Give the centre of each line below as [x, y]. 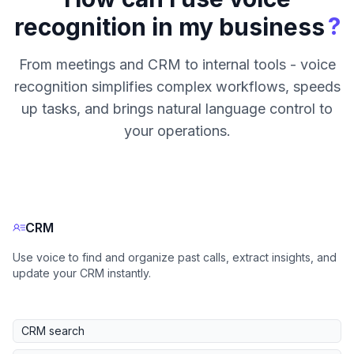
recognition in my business [169, 27]
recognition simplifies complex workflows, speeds [177, 87]
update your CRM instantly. [82, 273]
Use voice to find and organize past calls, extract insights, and [175, 258]
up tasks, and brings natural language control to [177, 109]
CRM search [53, 331]
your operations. [177, 131]
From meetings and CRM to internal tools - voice [177, 65]
